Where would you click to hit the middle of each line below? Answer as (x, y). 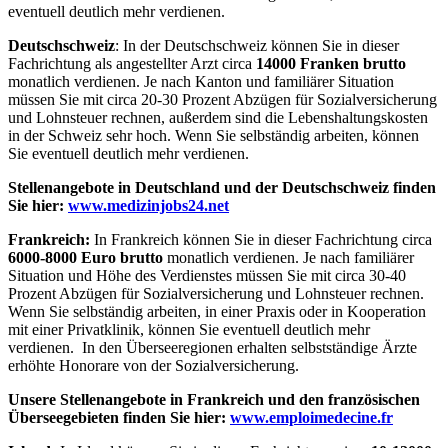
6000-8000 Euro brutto (85, 257)
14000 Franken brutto (331, 63)
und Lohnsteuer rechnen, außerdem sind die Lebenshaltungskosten (218, 117)
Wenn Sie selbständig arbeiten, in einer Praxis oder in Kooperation (217, 311)
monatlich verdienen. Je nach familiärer (288, 257)
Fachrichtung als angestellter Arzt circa (132, 63)
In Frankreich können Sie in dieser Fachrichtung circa (261, 239)
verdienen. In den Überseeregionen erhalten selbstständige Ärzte (212, 347)
